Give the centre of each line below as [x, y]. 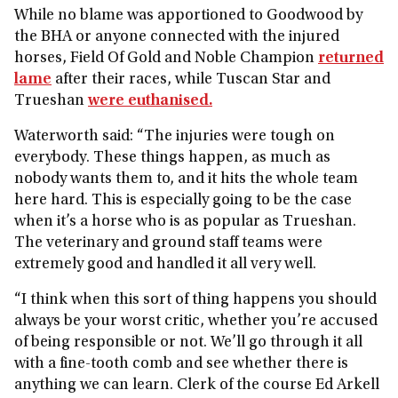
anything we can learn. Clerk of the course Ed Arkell [197, 386]
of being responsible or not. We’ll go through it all [188, 343]
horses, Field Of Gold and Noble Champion [166, 59]
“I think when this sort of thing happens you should [195, 300]
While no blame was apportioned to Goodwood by [188, 16]
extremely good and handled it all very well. [167, 265]
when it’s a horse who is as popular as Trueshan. [185, 222]
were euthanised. [150, 101]
